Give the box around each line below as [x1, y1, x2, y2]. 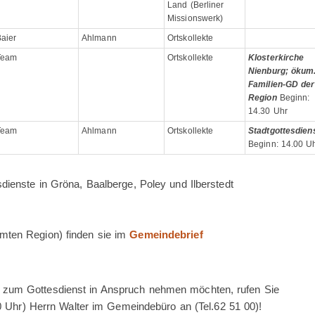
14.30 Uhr [248, 106, 288, 116]
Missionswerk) [167, 13, 224, 23]
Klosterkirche [248, 53, 304, 63]
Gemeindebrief [129, 229, 203, 240]
